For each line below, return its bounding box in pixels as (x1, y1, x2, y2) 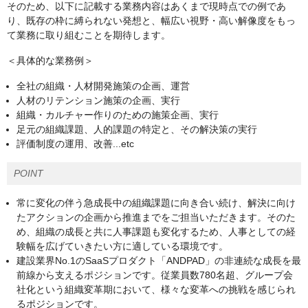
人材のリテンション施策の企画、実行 (16, 95, 180, 107)
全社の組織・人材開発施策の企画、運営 (16, 80, 190, 92)
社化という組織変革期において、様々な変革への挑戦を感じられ (16, 284, 296, 296)
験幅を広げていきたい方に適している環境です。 (16, 241, 228, 252)
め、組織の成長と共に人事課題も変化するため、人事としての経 (16, 226, 296, 238)
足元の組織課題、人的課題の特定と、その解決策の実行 (16, 124, 257, 135)
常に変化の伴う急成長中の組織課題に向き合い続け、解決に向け (16, 197, 296, 209)
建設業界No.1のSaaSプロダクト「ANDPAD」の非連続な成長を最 (16, 255, 301, 267)
